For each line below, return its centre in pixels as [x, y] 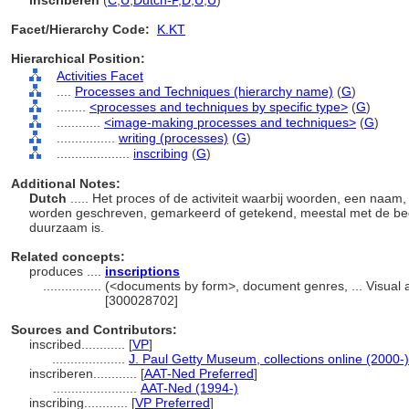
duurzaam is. [70, 227]
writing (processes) [173, 138]
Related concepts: [68, 257]
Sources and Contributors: [94, 330]
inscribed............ [79, 344]
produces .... [67, 271]
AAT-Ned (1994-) [189, 388]
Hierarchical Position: [78, 58]
